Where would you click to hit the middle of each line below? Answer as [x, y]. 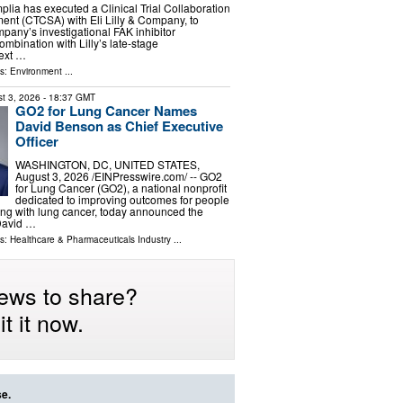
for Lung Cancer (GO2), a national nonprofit [121, 187]
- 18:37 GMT [67, 98]
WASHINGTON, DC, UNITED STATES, [107, 164]
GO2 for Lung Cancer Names [106, 111]
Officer [36, 142]
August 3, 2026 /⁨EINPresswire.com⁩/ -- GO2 [118, 175]
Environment [36, 72]
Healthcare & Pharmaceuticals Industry [90, 239]
